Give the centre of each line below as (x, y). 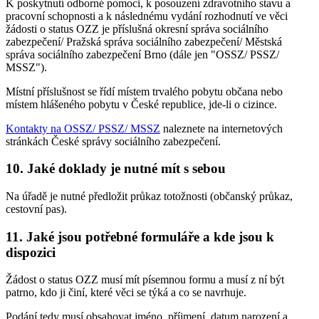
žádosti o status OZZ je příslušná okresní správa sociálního (137, 28)
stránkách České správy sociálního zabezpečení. (113, 141)
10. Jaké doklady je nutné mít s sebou (116, 169)
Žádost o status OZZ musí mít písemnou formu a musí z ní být (145, 280)
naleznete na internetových (221, 128)
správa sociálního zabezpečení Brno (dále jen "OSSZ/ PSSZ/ (142, 54)
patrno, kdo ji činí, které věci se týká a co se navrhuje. (126, 293)
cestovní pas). (36, 209)
